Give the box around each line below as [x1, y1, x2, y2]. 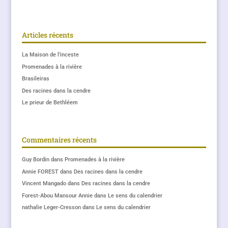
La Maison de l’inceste [21, 51, 79, 58]
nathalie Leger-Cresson [21, 204, 81, 211]
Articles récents [21, 30, 73, 40]
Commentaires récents [21, 135, 97, 145]
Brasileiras [21, 75, 49, 82]
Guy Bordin [21, 156, 49, 163]
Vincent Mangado [21, 180, 66, 187]
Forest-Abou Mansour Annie [21, 192, 93, 199]
